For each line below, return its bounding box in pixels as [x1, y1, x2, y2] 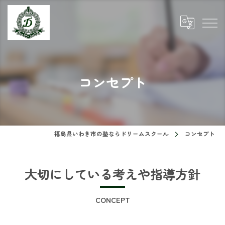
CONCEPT [95, 194, 130, 205]
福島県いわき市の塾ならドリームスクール [54, 130, 169, 138]
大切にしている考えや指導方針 [25, 165, 200, 183]
